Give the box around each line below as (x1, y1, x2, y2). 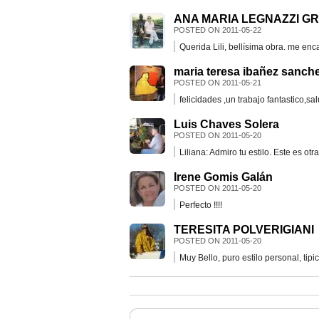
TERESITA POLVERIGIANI (174, 223, 314, 236)
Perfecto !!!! (179, 199, 222, 210)
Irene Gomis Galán (174, 170, 273, 183)
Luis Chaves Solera (174, 117, 279, 130)
